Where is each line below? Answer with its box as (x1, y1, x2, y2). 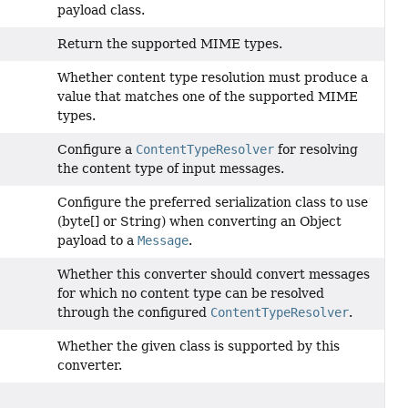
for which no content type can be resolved (56, 286, 324, 301)
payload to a (56, 233, 138, 249)
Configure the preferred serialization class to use (56, 195, 368, 210)
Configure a (56, 142, 136, 158)
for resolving (273, 142, 358, 158)
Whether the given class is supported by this (56, 339, 340, 354)
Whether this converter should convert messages (56, 267, 370, 282)
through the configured (56, 305, 210, 321)
